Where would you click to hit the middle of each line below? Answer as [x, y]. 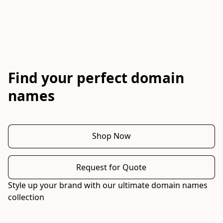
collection [27, 197]
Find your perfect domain [96, 77]
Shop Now [111, 136]
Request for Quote [111, 167]
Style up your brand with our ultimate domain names [108, 185]
